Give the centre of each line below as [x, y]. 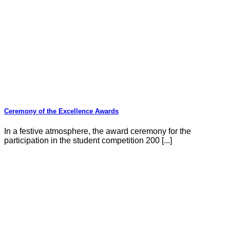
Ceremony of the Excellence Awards [61, 111]
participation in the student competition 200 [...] [88, 140]
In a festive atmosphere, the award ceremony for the [98, 131]
